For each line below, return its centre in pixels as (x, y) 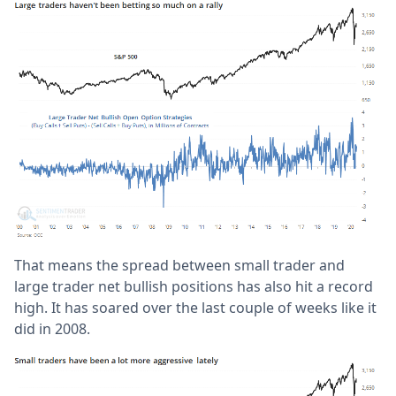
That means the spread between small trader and (179, 265)
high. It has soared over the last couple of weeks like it (195, 307)
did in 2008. (52, 328)
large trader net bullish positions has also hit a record (194, 286)
